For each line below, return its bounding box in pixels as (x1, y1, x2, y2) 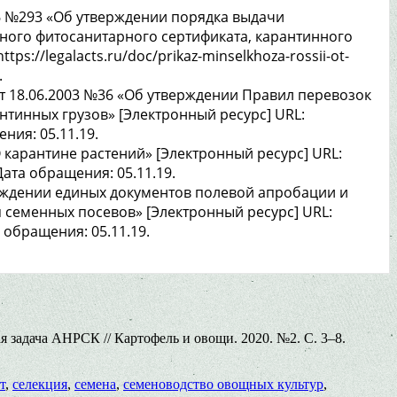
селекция (12, 376, 67, 392)
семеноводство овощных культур (123, 376, 323, 392)
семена (74, 376, 116, 392)
